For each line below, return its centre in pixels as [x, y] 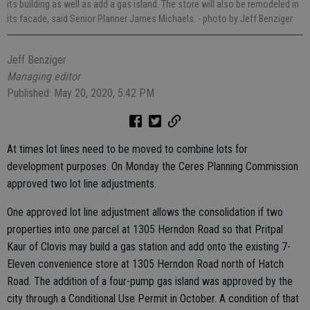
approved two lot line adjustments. [82, 184]
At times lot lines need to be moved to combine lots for [127, 149]
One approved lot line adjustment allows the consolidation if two [145, 212]
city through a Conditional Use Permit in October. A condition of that [153, 299]
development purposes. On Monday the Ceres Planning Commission [153, 167]
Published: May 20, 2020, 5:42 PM [81, 93]
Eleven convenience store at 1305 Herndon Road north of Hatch [145, 264]
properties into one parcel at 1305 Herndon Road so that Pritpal [145, 230]
